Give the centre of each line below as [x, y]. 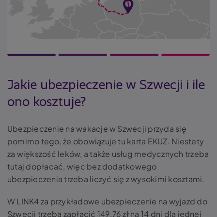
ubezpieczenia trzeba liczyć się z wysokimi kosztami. [107, 179]
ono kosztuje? [46, 102]
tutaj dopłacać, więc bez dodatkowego [82, 166]
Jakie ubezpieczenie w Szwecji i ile [106, 85]
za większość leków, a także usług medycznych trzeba [108, 154]
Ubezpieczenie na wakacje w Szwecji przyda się [97, 128]
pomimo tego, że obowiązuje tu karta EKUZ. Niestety [106, 141]
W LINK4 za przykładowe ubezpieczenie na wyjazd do [107, 201]
